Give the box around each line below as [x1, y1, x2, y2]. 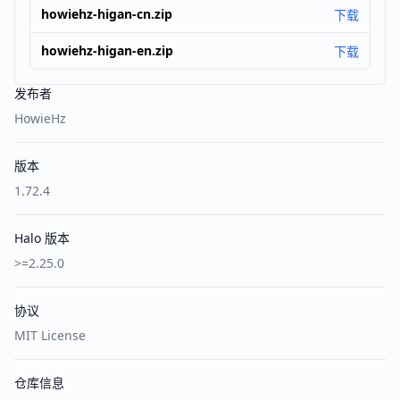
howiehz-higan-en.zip [41, 42, 173, 59]
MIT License [14, 327, 86, 344]
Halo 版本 [14, 229, 70, 246]
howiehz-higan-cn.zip [41, 5, 172, 22]
